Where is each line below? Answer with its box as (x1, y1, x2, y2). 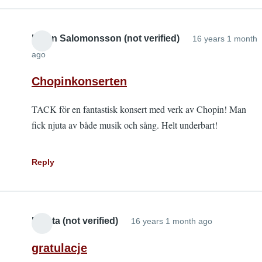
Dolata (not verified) (32, 216, 118, 226)
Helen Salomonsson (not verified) (32, 33, 180, 43)
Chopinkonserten (32, 75, 127, 88)
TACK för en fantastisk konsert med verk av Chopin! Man (32, 103, 246, 115)
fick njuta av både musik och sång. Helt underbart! (32, 119, 218, 131)
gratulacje (32, 242, 87, 254)
